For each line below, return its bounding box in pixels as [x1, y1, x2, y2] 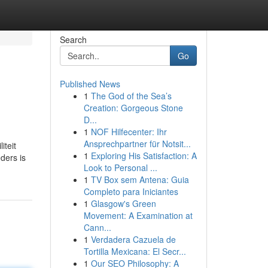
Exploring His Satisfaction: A [90, 150, 197, 162]
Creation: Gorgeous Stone [83, 102, 183, 114]
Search [59, 33, 87, 45]
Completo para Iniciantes [83, 185, 178, 197]
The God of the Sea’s [90, 90, 172, 102]
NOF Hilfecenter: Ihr [90, 126, 167, 138]
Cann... [83, 221, 111, 233]
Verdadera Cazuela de [90, 233, 176, 245]
